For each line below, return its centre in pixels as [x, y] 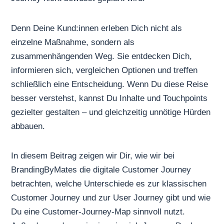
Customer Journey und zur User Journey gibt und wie [111, 198]
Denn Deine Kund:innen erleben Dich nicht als [97, 28]
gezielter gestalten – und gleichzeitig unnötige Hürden [111, 112]
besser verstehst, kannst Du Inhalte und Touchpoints [109, 98]
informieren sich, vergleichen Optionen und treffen [104, 70]
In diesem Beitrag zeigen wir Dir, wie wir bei [93, 156]
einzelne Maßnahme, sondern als [73, 42]
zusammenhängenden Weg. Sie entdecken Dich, [102, 56]
